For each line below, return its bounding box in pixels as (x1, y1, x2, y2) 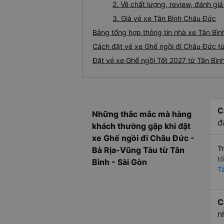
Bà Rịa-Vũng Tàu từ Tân (92, 145, 184, 155)
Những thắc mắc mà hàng (92, 109, 191, 119)
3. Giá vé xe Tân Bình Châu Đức (112, 14, 216, 23)
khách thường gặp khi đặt (92, 121, 190, 131)
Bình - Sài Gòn (92, 157, 147, 167)
